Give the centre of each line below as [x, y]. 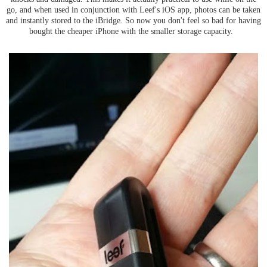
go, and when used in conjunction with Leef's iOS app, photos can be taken [133, 9]
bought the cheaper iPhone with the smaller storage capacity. [133, 31]
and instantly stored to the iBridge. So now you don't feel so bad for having [133, 20]
